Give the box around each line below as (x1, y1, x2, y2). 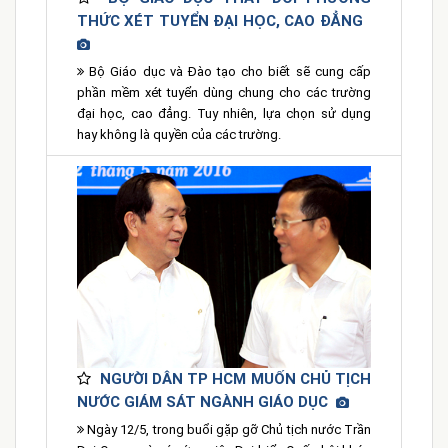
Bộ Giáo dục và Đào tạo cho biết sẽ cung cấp (84, 64, 371, 80)
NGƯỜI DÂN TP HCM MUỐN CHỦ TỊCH (99, 370, 371, 389)
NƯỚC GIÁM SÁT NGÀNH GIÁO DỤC (77, 393, 336, 412)
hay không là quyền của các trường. (77, 127, 281, 143)
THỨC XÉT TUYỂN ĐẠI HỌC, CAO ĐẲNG (77, 12, 371, 31)
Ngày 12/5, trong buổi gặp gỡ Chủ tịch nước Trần (84, 422, 371, 438)
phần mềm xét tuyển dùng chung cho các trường (77, 85, 371, 101)
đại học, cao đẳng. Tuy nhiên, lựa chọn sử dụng (77, 106, 371, 122)
